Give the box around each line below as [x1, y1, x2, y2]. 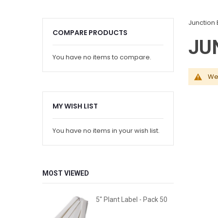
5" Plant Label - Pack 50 [95, 196, 167, 203]
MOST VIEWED [42, 169, 89, 177]
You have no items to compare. [53, 53, 151, 62]
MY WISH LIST [53, 101, 98, 111]
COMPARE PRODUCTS [53, 28, 127, 37]
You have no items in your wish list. [53, 126, 160, 135]
